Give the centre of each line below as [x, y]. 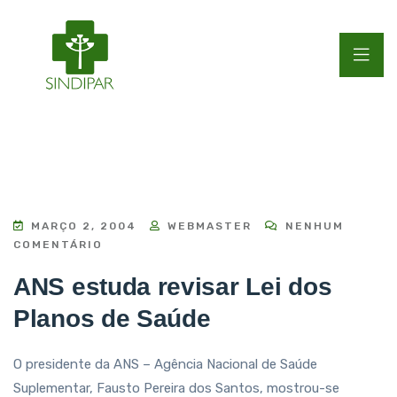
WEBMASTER [207, 226]
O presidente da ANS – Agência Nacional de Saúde [165, 364]
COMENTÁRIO [58, 245]
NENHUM [312, 226]
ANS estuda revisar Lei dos [173, 287]
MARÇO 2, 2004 [84, 226]
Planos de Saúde [112, 319]
